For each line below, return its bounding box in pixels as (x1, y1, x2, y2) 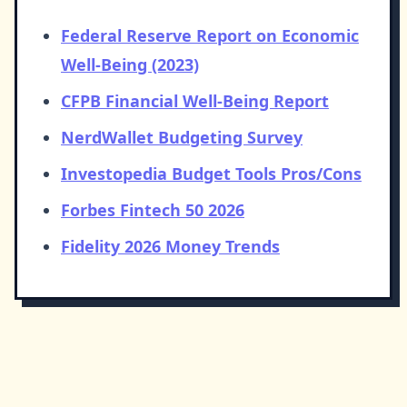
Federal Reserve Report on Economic (61, 25, 359, 47)
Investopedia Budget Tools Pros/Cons (61, 163, 362, 185)
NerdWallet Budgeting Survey (61, 126, 303, 149)
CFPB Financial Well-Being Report (61, 90, 329, 113)
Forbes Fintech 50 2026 (61, 199, 244, 222)
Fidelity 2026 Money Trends (61, 235, 280, 258)
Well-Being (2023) (61, 54, 199, 76)
